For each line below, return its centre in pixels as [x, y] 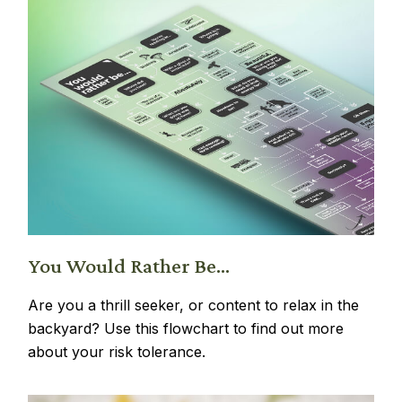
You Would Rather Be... [129, 266]
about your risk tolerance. [117, 352]
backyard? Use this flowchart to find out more [186, 329]
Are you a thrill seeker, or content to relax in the [194, 306]
